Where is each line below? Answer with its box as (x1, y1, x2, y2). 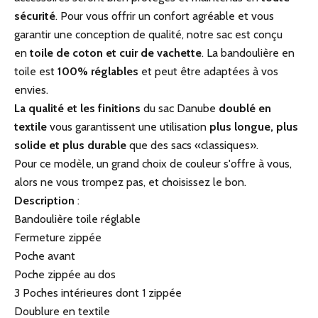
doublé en (219, 101, 271, 115)
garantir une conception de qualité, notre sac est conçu (14, 27, 283, 41)
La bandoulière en (207, 45, 295, 60)
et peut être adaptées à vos (141, 64, 278, 78)
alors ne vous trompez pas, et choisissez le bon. (14, 175, 246, 189)
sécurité (14, 9, 55, 23)
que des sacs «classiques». (129, 138, 258, 152)
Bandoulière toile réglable (14, 212, 141, 226)
